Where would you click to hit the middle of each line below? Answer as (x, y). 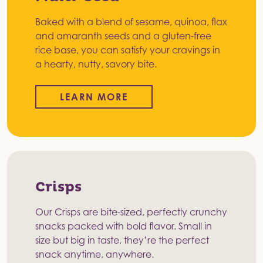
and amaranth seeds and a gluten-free (123, 36)
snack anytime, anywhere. (95, 254)
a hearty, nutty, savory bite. (96, 64)
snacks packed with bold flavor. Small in (124, 226)
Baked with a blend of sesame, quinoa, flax (131, 22)
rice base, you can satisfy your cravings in (128, 50)
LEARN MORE (94, 97)
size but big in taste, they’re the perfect (122, 240)
